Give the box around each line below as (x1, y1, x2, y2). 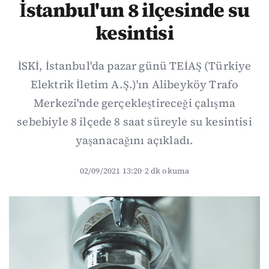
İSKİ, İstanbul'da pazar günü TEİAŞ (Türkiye (17, 58, 252, 73)
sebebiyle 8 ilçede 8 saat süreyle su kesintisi (17, 114, 252, 129)
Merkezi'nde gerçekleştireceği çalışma (34, 95, 235, 110)
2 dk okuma (144, 165, 190, 176)
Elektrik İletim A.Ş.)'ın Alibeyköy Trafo (30, 77, 239, 92)
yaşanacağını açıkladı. (75, 133, 194, 148)
